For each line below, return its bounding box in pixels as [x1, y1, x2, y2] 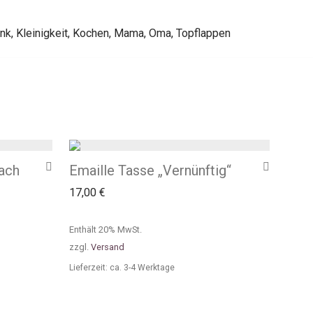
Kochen [72, 27, 109, 40]
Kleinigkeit [15, 27, 68, 40]
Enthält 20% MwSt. [69, 224, 142, 235]
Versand [91, 242, 124, 252]
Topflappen [175, 27, 231, 40]
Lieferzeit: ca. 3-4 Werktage [69, 263, 175, 272]
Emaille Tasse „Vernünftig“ [69, 162, 231, 179]
